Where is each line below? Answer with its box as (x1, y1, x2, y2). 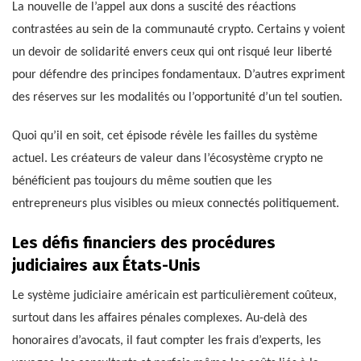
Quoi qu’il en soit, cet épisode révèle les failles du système (12, 129, 317, 143)
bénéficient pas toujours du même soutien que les (12, 174, 272, 188)
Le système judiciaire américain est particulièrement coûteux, (12, 288, 337, 302)
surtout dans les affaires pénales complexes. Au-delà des (12, 311, 307, 325)
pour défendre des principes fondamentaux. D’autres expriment (12, 68, 345, 81)
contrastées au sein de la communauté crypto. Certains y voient (12, 23, 345, 36)
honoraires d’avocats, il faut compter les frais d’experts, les (12, 334, 321, 347)
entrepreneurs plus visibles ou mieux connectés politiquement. (12, 197, 339, 210)
